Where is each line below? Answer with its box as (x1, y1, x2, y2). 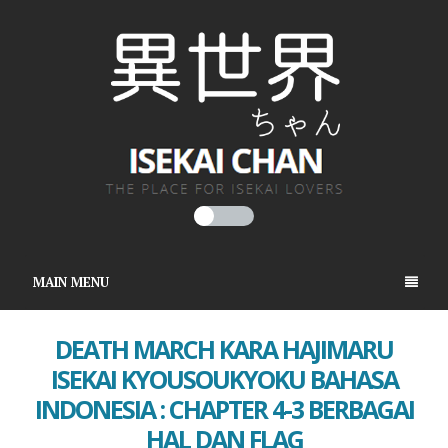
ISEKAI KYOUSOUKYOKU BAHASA (50, 362, 398, 397)
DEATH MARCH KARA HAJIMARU (55, 332, 393, 367)
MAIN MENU (32, 272, 109, 291)
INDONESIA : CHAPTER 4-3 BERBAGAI (34, 392, 414, 427)
